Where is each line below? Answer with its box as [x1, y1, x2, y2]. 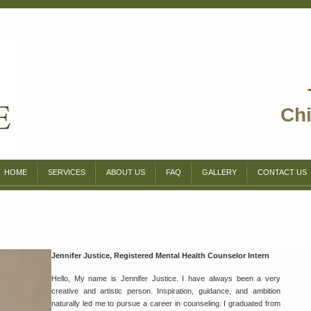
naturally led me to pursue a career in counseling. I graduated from [51, 299, 280, 308]
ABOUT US [106, 168, 145, 176]
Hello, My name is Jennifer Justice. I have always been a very [51, 274, 280, 283]
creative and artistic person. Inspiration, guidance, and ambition [51, 287, 280, 295]
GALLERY [202, 168, 237, 176]
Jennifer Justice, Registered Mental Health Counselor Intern [51, 251, 269, 260]
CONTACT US [258, 168, 307, 176]
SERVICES [48, 168, 85, 176]
